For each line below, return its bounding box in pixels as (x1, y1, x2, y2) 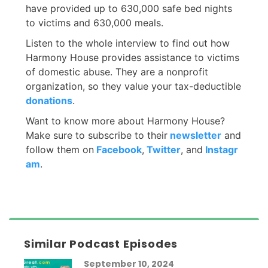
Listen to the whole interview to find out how (26, 36, 230, 49)
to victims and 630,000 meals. (26, 16, 163, 29)
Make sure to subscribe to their (26, 129, 167, 141)
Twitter (144, 143, 181, 156)
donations (26, 94, 72, 106)
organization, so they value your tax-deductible (26, 80, 241, 92)
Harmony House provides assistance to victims (26, 51, 239, 63)
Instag (203, 143, 234, 156)
